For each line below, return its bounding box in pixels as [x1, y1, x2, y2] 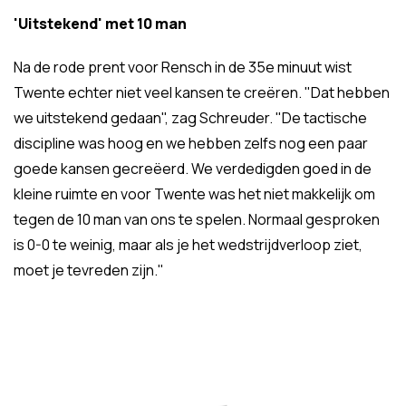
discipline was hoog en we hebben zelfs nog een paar [14, 133, 368, 153]
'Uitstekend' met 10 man [14, 14, 187, 34]
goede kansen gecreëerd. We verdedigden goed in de [14, 159, 372, 179]
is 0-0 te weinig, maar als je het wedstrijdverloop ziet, [14, 235, 362, 255]
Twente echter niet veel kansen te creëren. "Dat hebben [14, 82, 390, 102]
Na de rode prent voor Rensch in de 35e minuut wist [14, 57, 352, 77]
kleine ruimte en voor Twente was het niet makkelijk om [14, 184, 375, 204]
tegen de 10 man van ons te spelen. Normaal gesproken [14, 209, 380, 229]
